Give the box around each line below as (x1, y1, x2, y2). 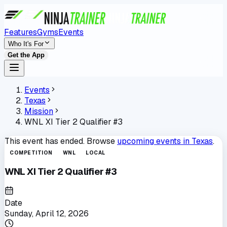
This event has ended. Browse (5, 136, 115, 146)
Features (4, 27, 37, 37)
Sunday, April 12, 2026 (5, 208, 89, 219)
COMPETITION (10, 149, 53, 156)
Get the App (8, 51, 45, 59)
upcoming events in (117, 136, 192, 146)
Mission (24, 106, 53, 117)
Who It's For (8, 40, 44, 48)
